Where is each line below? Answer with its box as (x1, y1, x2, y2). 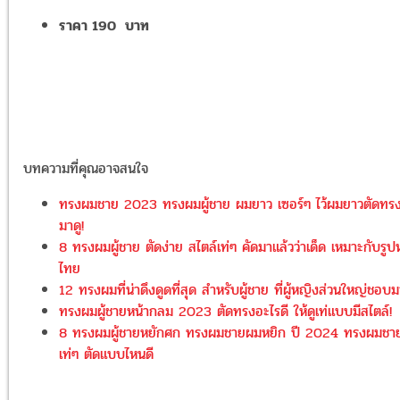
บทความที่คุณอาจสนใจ (23, 157, 148, 180)
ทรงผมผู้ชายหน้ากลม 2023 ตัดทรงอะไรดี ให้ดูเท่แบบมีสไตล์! (59, 300, 392, 323)
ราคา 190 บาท (59, 14, 149, 37)
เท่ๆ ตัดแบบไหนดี (59, 343, 154, 366)
